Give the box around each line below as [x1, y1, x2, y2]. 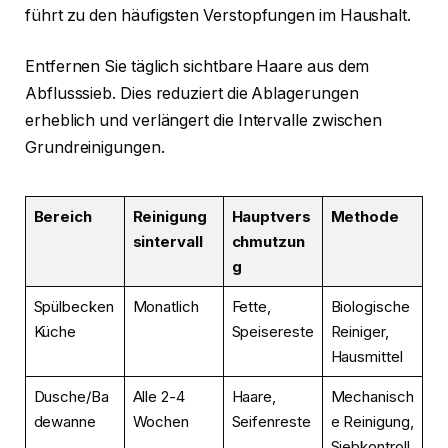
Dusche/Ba [33, 387, 109, 407]
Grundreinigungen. [25, 138, 165, 158]
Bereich [33, 207, 92, 227]
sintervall [132, 232, 203, 252]
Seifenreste [231, 412, 311, 432]
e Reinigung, [330, 412, 414, 432]
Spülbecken [33, 297, 114, 317]
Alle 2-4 [132, 387, 185, 407]
